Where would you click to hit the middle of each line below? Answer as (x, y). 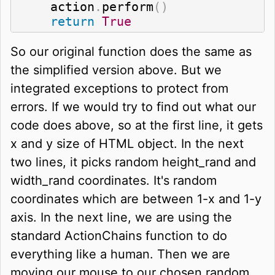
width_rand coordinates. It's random (114, 180)
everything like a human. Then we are (120, 254)
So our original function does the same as (131, 51)
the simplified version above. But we (116, 70)
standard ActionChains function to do (119, 235)
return (72, 21)
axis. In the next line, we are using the (121, 217)
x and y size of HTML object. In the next (127, 143)
